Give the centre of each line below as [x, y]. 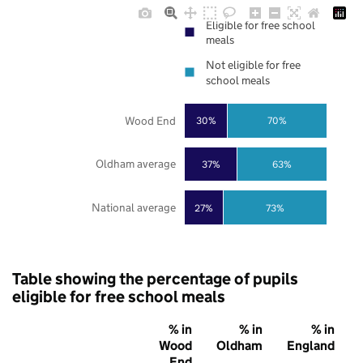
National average [133, 208]
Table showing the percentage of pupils [155, 279]
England [311, 346]
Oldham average [135, 164]
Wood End [150, 121]
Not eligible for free [253, 65]
